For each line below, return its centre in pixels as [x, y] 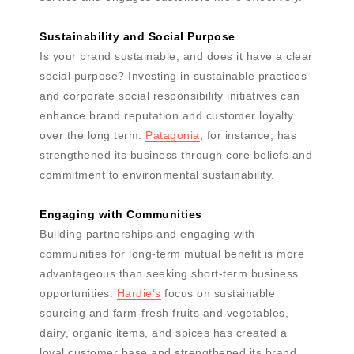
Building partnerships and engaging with [147, 233]
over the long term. [92, 135]
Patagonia [173, 135]
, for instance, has [248, 135]
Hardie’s [139, 293]
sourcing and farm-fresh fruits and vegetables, [164, 313]
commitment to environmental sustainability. [157, 174]
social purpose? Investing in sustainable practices [173, 75]
